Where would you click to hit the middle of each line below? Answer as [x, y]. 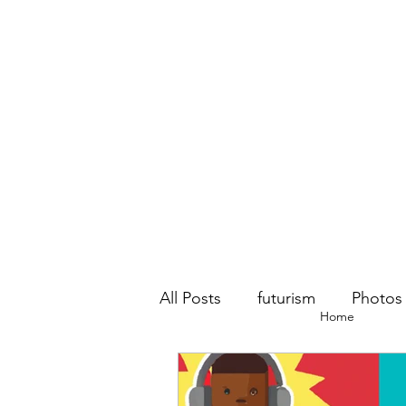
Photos [377, 298]
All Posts [190, 298]
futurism [286, 298]
